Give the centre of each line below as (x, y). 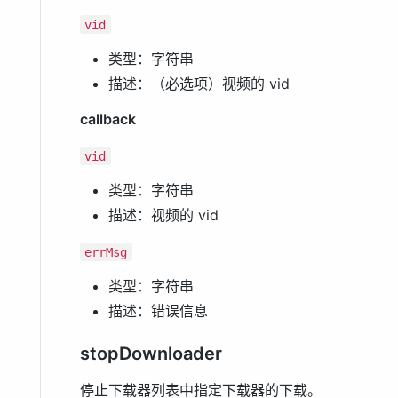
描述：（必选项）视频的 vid (199, 84)
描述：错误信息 (158, 311)
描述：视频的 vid (163, 215)
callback (108, 119)
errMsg (106, 252)
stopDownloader (151, 354)
